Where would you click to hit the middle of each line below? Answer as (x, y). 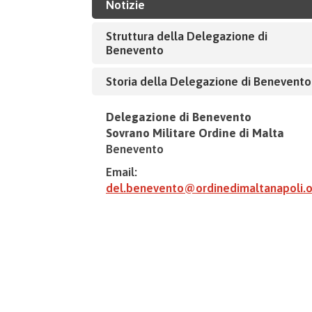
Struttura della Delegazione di (187, 36)
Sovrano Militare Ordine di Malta (195, 133)
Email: (122, 172)
